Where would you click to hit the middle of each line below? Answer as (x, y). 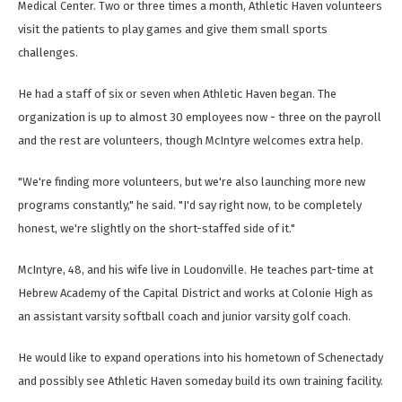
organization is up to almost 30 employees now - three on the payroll (200, 118)
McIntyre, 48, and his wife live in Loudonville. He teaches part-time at (196, 270)
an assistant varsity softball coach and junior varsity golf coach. (184, 317)
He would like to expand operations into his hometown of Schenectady (201, 358)
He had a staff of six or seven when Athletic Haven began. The (177, 94)
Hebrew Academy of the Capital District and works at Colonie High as (196, 293)
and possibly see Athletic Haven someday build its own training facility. (201, 381)
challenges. (48, 53)
